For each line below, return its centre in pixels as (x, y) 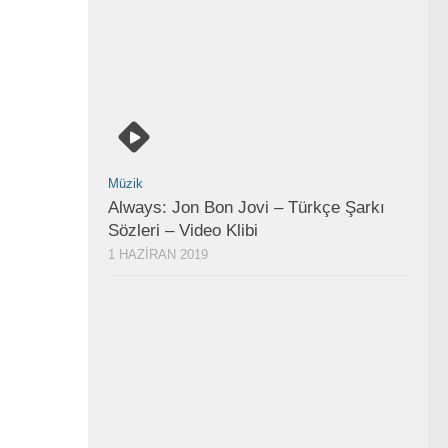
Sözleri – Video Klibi (183, 230)
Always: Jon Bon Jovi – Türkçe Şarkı (246, 207)
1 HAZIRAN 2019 (158, 254)
